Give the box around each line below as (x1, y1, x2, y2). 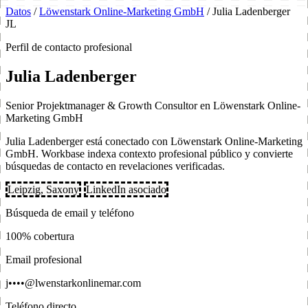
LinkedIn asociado (86, 183, 166, 195)
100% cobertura (5, 230, 74, 242)
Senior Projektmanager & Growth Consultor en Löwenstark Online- (5, 99, 300, 111)
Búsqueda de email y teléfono (5, 206, 134, 219)
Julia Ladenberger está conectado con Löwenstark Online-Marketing (5, 135, 302, 147)
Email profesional (5, 253, 82, 265)
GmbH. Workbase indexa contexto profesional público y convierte (5, 147, 293, 159)
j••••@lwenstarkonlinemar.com (5, 276, 141, 289)
